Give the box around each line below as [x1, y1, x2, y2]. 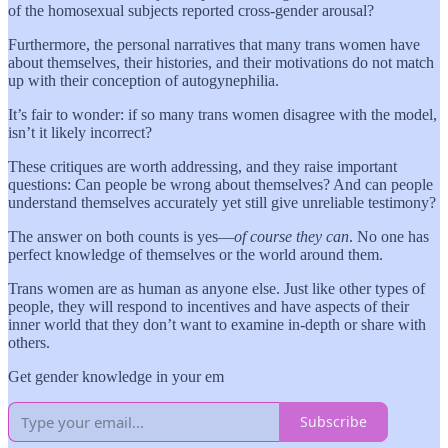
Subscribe [300, 412, 367, 432]
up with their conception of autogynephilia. [8, 71, 279, 89]
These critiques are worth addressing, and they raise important [8, 157, 397, 175]
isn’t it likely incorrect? [8, 123, 152, 141]
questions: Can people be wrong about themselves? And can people [8, 175, 433, 193]
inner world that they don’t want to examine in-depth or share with [8, 315, 426, 333]
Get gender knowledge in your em [8, 367, 224, 385]
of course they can [234, 227, 349, 245]
